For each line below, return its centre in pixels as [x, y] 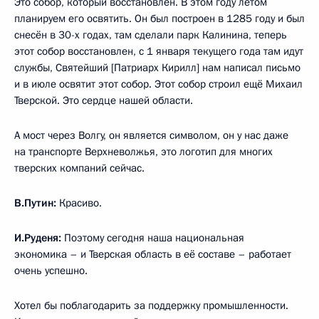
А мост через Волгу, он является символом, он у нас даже [151, 135]
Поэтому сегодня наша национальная [153, 238]
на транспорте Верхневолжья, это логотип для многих [143, 152]
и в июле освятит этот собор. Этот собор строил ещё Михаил [158, 84]
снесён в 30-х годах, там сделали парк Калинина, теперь [151, 35]
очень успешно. [51, 271]
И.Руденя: [38, 238]
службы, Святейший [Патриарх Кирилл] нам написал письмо [157, 68]
